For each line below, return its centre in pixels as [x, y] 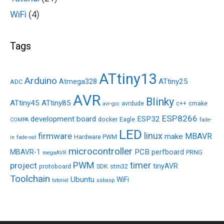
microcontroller [100, 151]
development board [63, 119]
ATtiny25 [173, 82]
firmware [55, 136]
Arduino [41, 81]
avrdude [133, 103]
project [23, 166]
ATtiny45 [25, 103]
